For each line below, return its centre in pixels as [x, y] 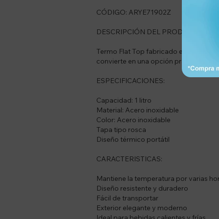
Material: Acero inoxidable [138, 110]
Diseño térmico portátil [133, 139]
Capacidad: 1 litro [124, 100]
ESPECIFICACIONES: [131, 80]
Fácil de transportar [127, 198]
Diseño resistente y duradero [142, 188]
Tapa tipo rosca [121, 129]
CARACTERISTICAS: [129, 159]
